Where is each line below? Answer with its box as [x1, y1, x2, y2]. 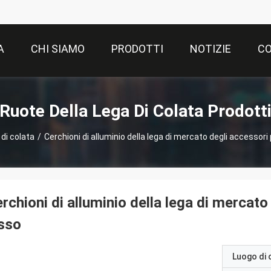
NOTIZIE [190, 42, 231, 56]
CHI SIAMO [31, 42, 85, 56]
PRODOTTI [111, 42, 163, 56]
